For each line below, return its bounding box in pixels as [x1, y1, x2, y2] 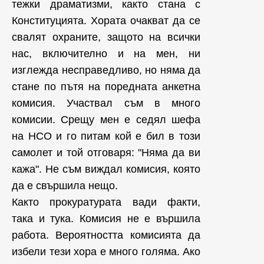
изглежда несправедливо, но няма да [12, 64, 200, 76]
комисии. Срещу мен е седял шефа [12, 114, 200, 126]
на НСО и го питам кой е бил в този [12, 130, 200, 142]
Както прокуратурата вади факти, [12, 196, 200, 208]
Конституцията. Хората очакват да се [12, 15, 200, 27]
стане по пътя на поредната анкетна [12, 81, 200, 93]
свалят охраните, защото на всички [12, 31, 200, 43]
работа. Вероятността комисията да [12, 229, 200, 241]
